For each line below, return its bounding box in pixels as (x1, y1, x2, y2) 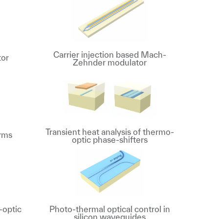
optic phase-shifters (72, 135, 148, 144)
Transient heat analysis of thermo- (45, 127, 175, 136)
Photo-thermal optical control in (49, 204, 171, 214)
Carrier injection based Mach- (53, 50, 167, 59)
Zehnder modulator (73, 58, 147, 67)
